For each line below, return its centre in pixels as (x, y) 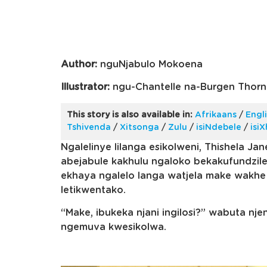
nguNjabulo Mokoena (150, 65)
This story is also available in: (130, 115)
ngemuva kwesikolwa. (114, 227)
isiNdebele (219, 127)
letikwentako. (93, 190)
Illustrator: (85, 87)
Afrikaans (216, 115)
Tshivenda (89, 127)
